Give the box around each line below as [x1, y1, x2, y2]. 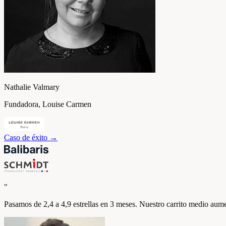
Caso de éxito [4, 133, 47, 142]
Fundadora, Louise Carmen [4, 100, 91, 108]
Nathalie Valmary [4, 83, 60, 91]
